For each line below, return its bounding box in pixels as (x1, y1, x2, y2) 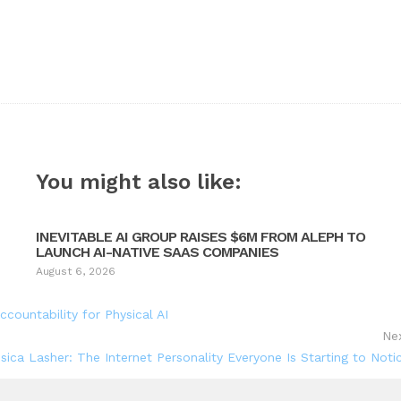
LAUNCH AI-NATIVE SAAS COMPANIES (36, 243, 279, 261)
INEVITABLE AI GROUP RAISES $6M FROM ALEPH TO (36, 228, 366, 246)
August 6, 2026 (36, 265, 116, 278)
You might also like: (36, 169, 243, 195)
